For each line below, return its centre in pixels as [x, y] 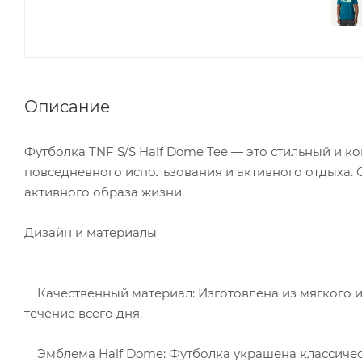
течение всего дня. [83, 313]
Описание [67, 106]
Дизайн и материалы [90, 232]
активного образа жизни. [104, 192]
